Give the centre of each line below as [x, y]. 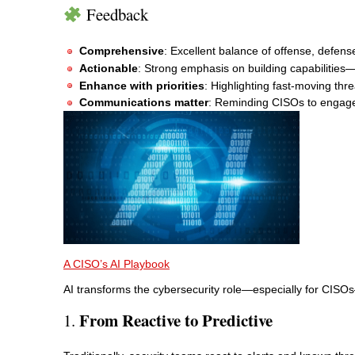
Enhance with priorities [142, 85]
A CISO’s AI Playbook [116, 264]
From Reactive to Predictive [176, 320]
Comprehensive [122, 51]
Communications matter [144, 103]
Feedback [115, 15]
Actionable [109, 68]
